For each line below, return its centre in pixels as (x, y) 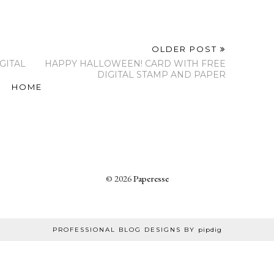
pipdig (210, 230)
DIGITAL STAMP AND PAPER (161, 75)
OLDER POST (186, 49)
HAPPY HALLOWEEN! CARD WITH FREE (135, 64)
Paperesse (151, 179)
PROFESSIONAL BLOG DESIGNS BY (125, 230)
